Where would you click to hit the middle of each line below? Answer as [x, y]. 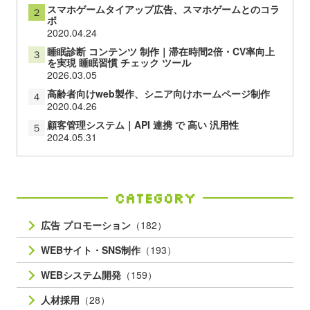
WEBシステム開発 [81, 275]
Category [155, 198]
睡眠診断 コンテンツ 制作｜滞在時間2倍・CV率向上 [161, 52]
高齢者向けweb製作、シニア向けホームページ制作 [158, 94]
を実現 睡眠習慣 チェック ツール [119, 63]
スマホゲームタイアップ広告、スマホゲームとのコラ [163, 9]
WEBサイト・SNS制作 [91, 250]
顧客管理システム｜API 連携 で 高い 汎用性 [143, 125]
